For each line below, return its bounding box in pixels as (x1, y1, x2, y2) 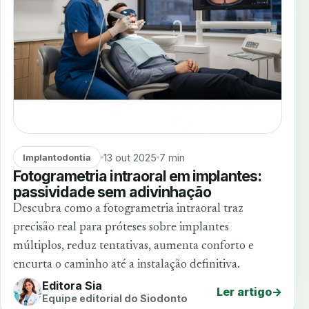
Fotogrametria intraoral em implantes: (13, 166, 262, 185)
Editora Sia (42, 279, 102, 293)
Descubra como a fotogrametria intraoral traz (13, 202, 243, 215)
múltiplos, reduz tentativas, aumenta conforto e (13, 239, 254, 252)
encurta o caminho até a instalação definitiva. (13, 258, 240, 271)
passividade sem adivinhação (13, 182, 211, 201)
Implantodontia (22, 152, 91, 163)
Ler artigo (217, 284, 272, 299)
